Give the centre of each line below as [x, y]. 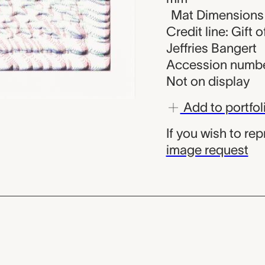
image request [207, 150]
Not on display [208, 81]
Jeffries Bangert [211, 48]
